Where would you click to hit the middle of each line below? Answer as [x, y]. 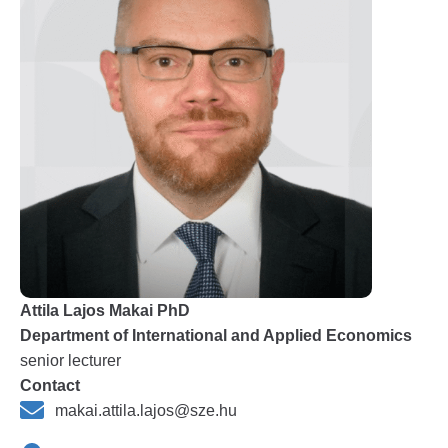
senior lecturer [70, 360]
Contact [50, 385]
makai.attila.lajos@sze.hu [146, 410]
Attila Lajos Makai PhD [105, 310]
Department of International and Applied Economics [216, 335]
